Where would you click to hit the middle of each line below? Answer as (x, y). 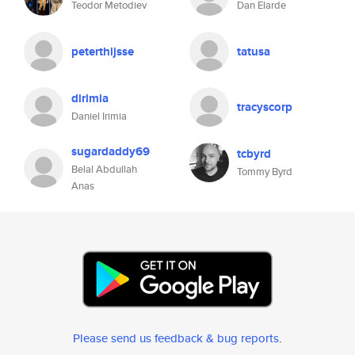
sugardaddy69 (111, 151)
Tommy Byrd (265, 172)
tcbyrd (254, 154)
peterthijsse (103, 52)
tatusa (254, 52)
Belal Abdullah (104, 169)
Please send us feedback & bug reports (176, 338)
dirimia (90, 98)
